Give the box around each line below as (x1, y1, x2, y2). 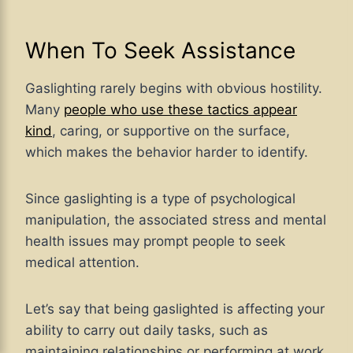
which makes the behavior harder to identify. (25, 143, 308, 160)
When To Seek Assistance (25, 36, 295, 64)
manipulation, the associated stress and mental (25, 211, 326, 228)
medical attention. (25, 254, 139, 270)
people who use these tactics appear (64, 101, 297, 117)
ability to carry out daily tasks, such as (25, 321, 268, 338)
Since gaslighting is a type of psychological (25, 190, 295, 206)
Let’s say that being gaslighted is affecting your (25, 300, 325, 317)
